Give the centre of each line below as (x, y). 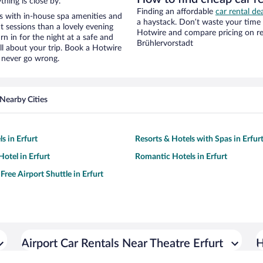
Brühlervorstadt (165, 44)
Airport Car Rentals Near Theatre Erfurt (122, 244)
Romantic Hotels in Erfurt (181, 157)
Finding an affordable (176, 12)
